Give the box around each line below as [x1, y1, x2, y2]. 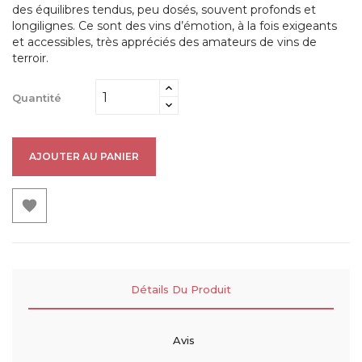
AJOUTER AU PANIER [29, 150, 139, 162]
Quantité [12, 90, 61, 104]
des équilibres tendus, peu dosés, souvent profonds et [12, 2, 316, 17]
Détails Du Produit [131, 283, 231, 296]
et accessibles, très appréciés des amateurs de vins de [12, 35, 317, 49]
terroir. [12, 51, 48, 65]
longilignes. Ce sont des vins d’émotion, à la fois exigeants [12, 19, 337, 33]
